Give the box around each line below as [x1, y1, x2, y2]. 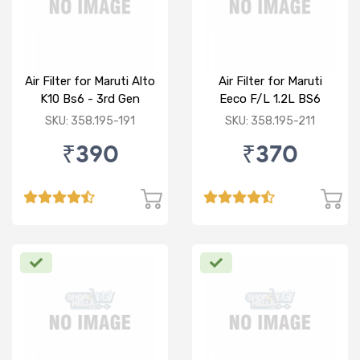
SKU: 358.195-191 [45, 114, 135, 129]
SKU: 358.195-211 [225, 114, 315, 129]
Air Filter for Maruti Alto [25, 74, 155, 89]
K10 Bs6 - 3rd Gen [40, 92, 140, 107]
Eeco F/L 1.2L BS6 [219, 92, 321, 107]
